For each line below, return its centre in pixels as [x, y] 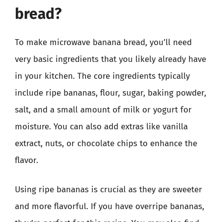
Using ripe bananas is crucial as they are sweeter [109, 190]
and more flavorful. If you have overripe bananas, [110, 206]
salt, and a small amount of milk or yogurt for [103, 110]
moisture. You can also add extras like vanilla [101, 126]
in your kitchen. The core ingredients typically [102, 76]
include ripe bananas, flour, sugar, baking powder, [111, 93]
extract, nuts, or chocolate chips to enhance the [106, 143]
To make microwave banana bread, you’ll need [103, 42]
